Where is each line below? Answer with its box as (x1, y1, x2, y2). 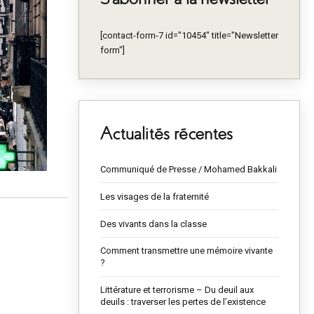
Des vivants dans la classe (100, 218, 207, 229)
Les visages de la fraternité (100, 191, 209, 202)
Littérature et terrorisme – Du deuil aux (100, 285, 254, 296)
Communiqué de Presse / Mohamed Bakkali (100, 164, 277, 175)
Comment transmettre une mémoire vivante (100, 245, 273, 257)
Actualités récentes (100, 124, 233, 144)
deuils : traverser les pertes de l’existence (100, 296, 266, 308)
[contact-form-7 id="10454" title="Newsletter (100, 30, 278, 41)
